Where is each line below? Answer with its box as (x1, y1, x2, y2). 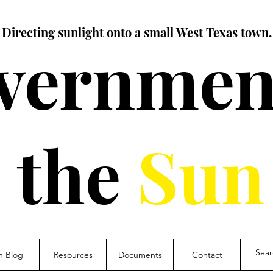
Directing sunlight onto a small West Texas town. (1, 24, 272, 40)
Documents (118, 249, 162, 260)
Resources (53, 249, 93, 260)
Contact (191, 249, 222, 260)
